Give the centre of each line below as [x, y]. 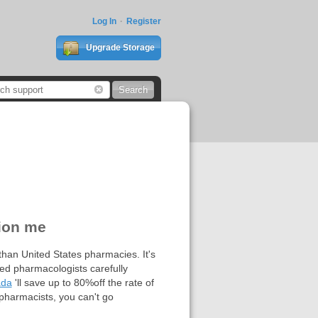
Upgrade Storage [119, 48]
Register [143, 21]
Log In [104, 21]
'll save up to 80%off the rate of [83, 282]
